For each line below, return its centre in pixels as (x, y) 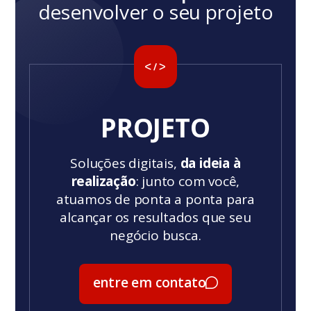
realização (103, 182)
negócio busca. (155, 236)
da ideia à (210, 163)
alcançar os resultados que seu (155, 218)
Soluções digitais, (125, 163)
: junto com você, (188, 182)
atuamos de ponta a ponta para (155, 200)
